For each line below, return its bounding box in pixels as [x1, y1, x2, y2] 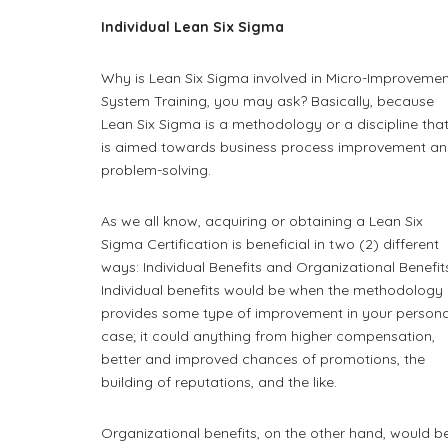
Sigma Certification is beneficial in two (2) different [101, 235, 440, 253]
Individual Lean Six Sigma [101, 18, 285, 36]
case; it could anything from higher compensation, [101, 327, 436, 345]
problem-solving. [101, 161, 212, 179]
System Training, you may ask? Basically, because [101, 92, 435, 110]
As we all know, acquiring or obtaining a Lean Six [101, 212, 424, 230]
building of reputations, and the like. [101, 373, 338, 391]
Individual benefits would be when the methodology [101, 281, 444, 299]
